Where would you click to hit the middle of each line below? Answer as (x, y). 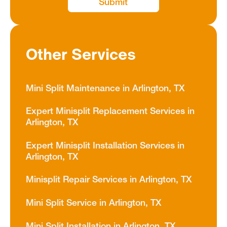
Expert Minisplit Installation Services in (105, 146)
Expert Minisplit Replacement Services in (110, 112)
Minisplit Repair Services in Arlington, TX (109, 180)
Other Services (81, 54)
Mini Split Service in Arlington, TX (94, 203)
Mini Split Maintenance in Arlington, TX (105, 88)
